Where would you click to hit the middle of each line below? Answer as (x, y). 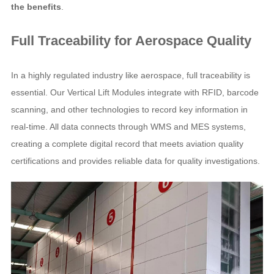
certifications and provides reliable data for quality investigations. (135, 161)
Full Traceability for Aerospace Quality (131, 41)
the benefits (36, 7)
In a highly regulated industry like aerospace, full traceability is (130, 75)
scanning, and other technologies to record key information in (129, 109)
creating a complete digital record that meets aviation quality (127, 144)
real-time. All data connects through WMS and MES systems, (128, 127)
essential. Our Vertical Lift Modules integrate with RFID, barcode (135, 92)
